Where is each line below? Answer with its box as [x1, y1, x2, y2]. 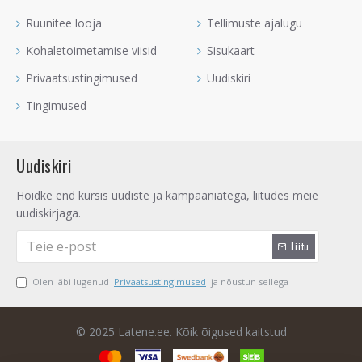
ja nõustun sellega [208, 276, 288, 288]
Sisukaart [207, 43, 255, 58]
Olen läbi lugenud [32, 276, 112, 288]
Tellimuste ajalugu [207, 15, 302, 31]
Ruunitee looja [26, 15, 102, 31]
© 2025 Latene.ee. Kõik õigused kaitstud [75, 324, 287, 339]
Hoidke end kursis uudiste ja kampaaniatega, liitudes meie [16, 187, 318, 203]
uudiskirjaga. [16, 205, 81, 221]
